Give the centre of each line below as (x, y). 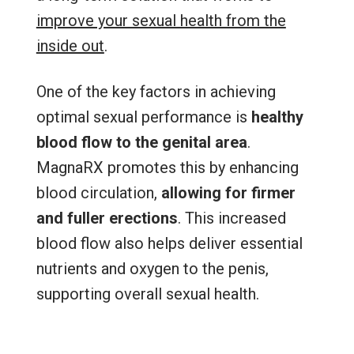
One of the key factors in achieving (156, 92)
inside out (70, 46)
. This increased (232, 218)
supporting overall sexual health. (147, 294)
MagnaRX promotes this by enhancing (167, 168)
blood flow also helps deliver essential (169, 244)
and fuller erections (107, 218)
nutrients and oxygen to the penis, (152, 269)
